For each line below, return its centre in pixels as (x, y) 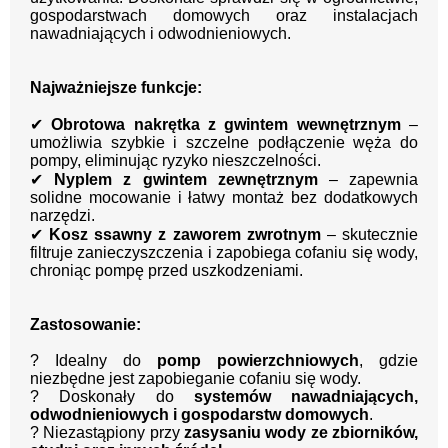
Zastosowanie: (85, 324)
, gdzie (388, 360)
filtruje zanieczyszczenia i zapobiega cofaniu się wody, (224, 252)
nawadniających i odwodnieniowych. (160, 33)
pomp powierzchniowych (258, 360)
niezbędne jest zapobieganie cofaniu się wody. (195, 378)
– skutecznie (369, 234)
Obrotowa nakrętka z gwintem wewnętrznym (226, 124)
